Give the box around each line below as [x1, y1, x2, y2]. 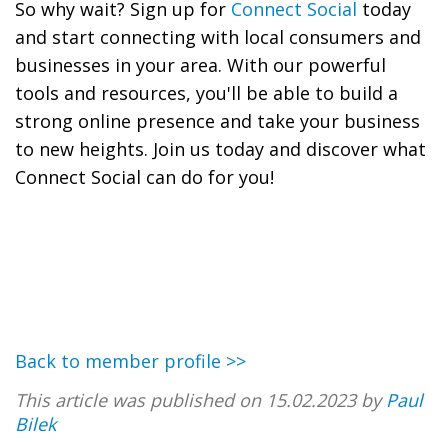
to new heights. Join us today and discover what [15, 136, 426, 161]
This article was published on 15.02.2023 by [15, 387, 386, 412]
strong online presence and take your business [15, 108, 420, 133]
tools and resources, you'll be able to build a [15, 80, 398, 105]
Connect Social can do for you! [15, 164, 274, 189]
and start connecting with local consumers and [15, 24, 421, 49]
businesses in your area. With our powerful [15, 52, 386, 77]
